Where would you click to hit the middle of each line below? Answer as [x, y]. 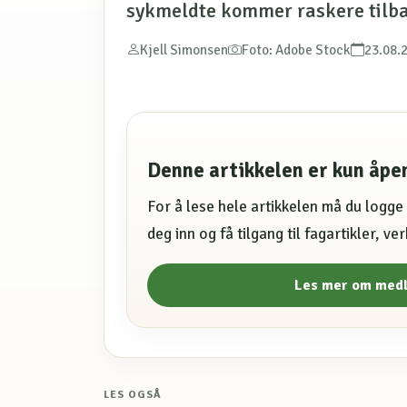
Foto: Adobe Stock [296, 50]
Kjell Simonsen [184, 50]
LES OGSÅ [133, 395]
